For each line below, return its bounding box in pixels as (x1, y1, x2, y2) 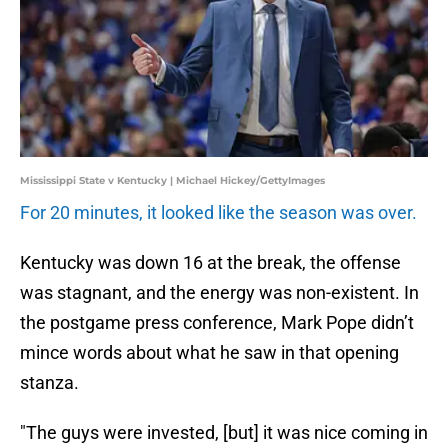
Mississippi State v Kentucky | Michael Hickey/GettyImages (20, 174, 325, 188)
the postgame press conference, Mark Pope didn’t (20, 312, 414, 334)
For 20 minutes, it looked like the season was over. (20, 202, 417, 224)
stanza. (20, 372, 79, 394)
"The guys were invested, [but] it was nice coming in (20, 422, 428, 444)
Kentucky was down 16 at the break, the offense (20, 252, 401, 274)
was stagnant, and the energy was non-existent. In (20, 282, 419, 304)
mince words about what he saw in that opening (20, 342, 399, 364)
